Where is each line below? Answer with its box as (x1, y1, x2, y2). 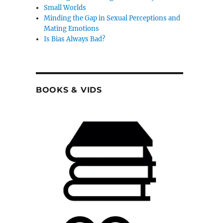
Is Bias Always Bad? (44, 35, 106, 44)
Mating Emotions (44, 24, 100, 33)
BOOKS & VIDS (35, 85, 102, 95)
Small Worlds (44, 3, 87, 12)
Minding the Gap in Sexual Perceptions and (44, 14, 181, 23)
